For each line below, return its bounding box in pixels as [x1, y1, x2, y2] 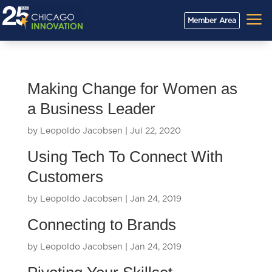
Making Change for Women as [27, 80, 237, 98]
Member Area [187, 16, 236, 24]
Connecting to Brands [27, 216, 176, 234]
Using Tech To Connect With [27, 148, 223, 166]
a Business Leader [27, 100, 155, 118]
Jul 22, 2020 [129, 127, 181, 135]
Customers [27, 168, 103, 186]
